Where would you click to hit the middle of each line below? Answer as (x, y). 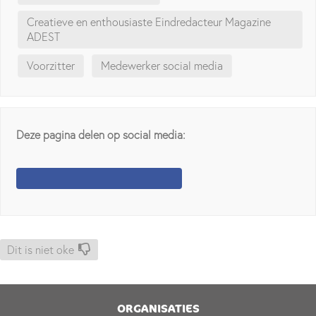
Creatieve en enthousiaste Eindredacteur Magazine (149, 22)
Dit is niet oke (41, 249)
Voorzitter (51, 66)
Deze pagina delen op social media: (101, 134)
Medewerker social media (162, 66)
